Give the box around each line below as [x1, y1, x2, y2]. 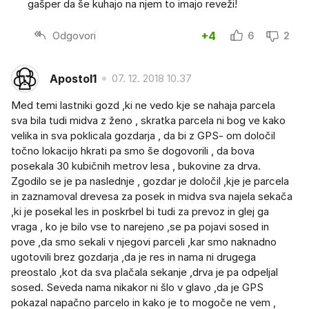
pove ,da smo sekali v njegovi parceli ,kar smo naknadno [11, 235, 277, 249]
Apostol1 [50, 71, 97, 86]
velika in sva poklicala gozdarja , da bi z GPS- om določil [11, 129, 275, 143]
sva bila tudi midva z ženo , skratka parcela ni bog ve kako [11, 114, 286, 128]
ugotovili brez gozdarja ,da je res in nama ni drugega [11, 250, 256, 264]
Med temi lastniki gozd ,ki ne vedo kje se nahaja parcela [11, 99, 275, 112]
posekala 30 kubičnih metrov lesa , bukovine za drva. [11, 159, 261, 173]
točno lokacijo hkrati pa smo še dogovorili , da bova [11, 144, 255, 158]
